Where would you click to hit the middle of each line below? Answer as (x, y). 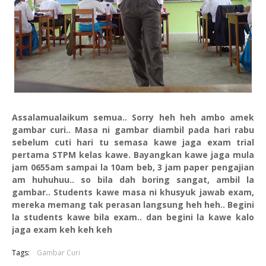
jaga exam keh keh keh (62, 230)
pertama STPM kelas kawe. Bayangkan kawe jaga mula (133, 155)
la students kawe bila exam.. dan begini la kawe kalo (133, 217)
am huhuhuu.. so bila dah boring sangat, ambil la (133, 180)
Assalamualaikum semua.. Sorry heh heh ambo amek (133, 118)
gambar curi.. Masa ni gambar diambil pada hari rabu (133, 130)
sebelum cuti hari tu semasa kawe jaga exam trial (133, 142)
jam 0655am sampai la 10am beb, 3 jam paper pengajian (133, 167)
